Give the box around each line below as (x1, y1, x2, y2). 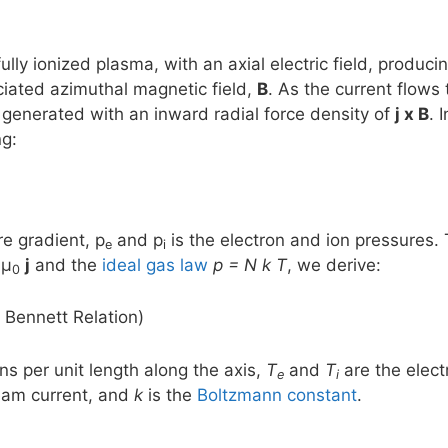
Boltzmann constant (197, 384, 357, 405)
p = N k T (213, 254, 287, 275)
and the (30, 254, 102, 275)
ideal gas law (102, 254, 208, 275)
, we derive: (287, 254, 381, 275)
